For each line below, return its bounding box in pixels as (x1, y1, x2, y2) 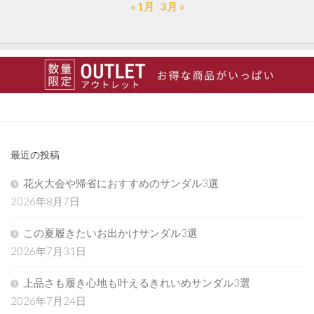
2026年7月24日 (11, 294, 86, 308)
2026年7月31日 (11, 245, 86, 258)
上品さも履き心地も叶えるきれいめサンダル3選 (23, 276, 250, 289)
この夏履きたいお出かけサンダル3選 (23, 226, 198, 240)
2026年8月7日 (11, 195, 80, 208)
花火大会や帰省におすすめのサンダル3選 (23, 177, 219, 190)
